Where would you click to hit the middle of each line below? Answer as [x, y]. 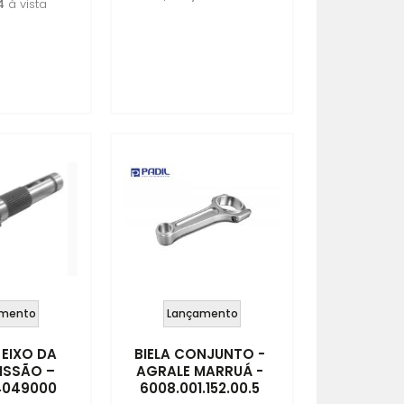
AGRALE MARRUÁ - [199, 371]
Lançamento [202, 313]
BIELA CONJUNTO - [199, 354]
